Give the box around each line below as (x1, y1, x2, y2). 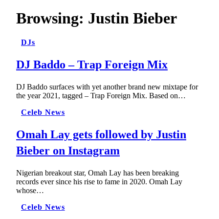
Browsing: (16, 9, 88, 27)
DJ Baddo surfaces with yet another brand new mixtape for (16, 82, 198, 91)
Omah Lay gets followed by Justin (16, 128, 186, 141)
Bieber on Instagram (16, 144, 120, 157)
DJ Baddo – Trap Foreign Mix (16, 58, 168, 71)
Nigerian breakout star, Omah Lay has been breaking (16, 168, 179, 177)
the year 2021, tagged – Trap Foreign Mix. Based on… (16, 91, 186, 100)
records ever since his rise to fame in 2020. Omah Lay (16, 177, 182, 186)
